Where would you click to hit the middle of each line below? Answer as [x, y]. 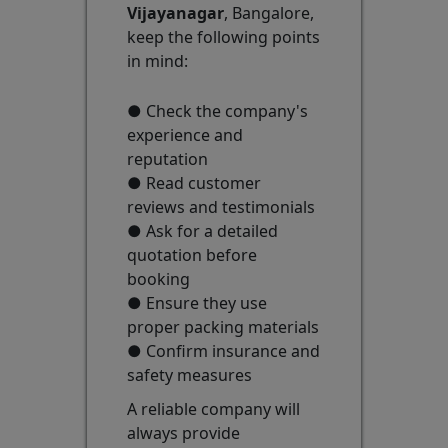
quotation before [191, 255]
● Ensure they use [196, 303]
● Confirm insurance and [223, 351]
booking [158, 279]
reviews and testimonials [220, 207]
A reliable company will [213, 409]
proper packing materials [222, 327]
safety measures [189, 375]
